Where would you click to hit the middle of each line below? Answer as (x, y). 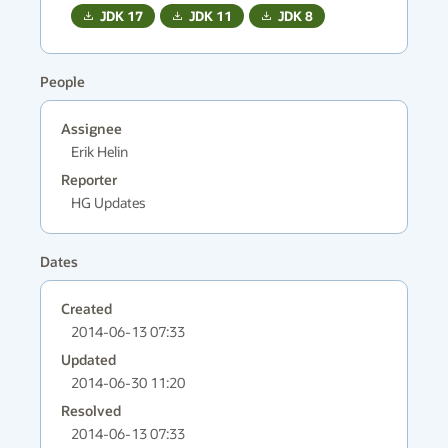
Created (86, 308)
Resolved (91, 410)
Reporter (89, 179)
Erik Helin (99, 151)
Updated (88, 359)
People (62, 81)
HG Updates (108, 202)
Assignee (91, 128)
